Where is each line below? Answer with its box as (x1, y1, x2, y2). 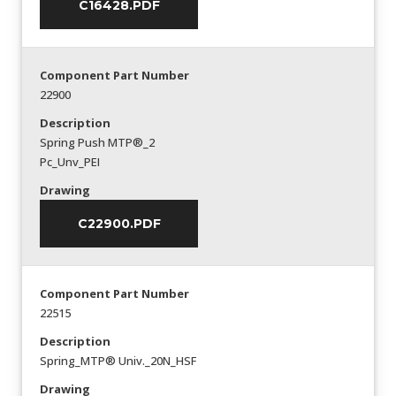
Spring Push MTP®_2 (40, 133, 155, 150)
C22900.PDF (77, 215, 161, 232)
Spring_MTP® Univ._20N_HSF (40, 352, 196, 369)
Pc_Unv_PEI (40, 153, 100, 170)
